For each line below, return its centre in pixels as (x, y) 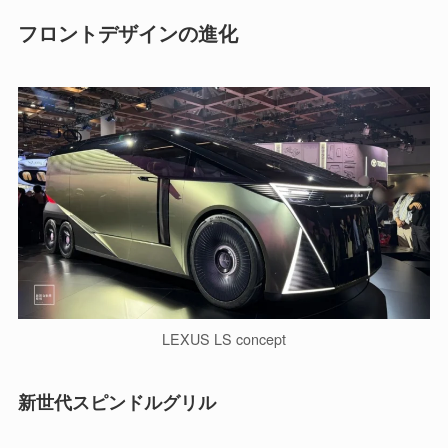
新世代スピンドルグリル (116, 402)
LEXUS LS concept (224, 339)
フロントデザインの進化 (127, 33)
